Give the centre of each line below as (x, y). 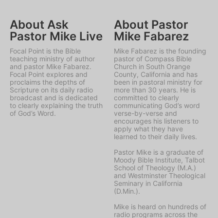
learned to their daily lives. (155, 136)
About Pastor (151, 24)
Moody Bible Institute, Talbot (159, 160)
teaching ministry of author (52, 58)
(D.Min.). (127, 191)
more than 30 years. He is (155, 90)
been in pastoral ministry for (158, 82)
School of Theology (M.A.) (155, 167)
